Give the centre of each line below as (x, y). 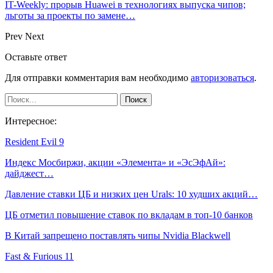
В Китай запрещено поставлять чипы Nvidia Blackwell (118, 235)
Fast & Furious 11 (39, 256)
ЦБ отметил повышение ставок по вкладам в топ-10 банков (129, 214)
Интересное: (31, 121)
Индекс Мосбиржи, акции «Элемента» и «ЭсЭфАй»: (115, 162)
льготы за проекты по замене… (70, 15)
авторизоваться (222, 77)
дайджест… (29, 173)
